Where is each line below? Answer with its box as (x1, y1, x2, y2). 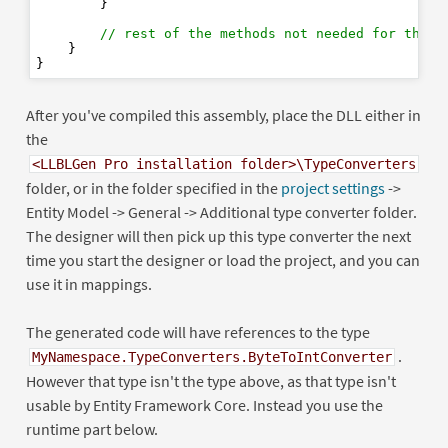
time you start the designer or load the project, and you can (25, 249, 420, 270)
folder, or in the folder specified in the (25, 177, 281, 198)
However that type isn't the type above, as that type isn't (25, 370, 396, 391)
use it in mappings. (25, 273, 152, 294)
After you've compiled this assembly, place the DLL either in (25, 104, 421, 125)
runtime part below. (25, 418, 158, 439)
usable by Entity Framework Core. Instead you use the (25, 394, 383, 415)
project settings (280, 177, 385, 198)
